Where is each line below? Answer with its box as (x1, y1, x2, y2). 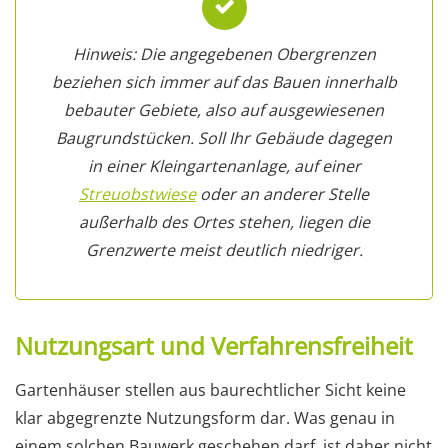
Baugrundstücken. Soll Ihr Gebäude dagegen (56, 127, 392, 150)
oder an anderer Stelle (196, 183, 369, 206)
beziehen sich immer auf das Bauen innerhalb (51, 71, 397, 94)
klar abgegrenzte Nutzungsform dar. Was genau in (15, 407, 395, 430)
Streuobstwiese (79, 183, 196, 206)
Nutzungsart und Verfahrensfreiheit (15, 329, 413, 363)
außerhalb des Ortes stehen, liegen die (78, 211, 370, 234)
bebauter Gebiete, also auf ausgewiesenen (64, 99, 384, 122)
